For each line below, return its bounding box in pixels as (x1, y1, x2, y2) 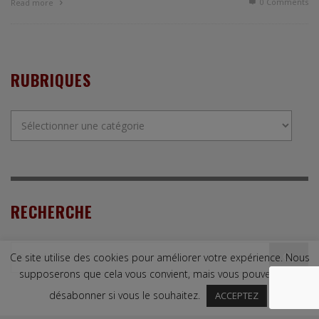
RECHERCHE (11, 199, 93, 224)
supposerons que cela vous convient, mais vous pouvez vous (19, 267, 300, 281)
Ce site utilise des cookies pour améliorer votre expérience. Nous (9, 251, 310, 265)
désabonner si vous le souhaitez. (48, 288, 203, 302)
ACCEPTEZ (214, 289, 258, 302)
